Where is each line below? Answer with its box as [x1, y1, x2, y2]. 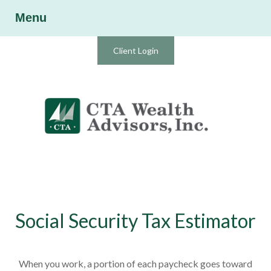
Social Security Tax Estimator [15, 209, 256, 233]
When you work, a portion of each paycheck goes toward [18, 258, 252, 270]
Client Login [113, 45, 158, 56]
